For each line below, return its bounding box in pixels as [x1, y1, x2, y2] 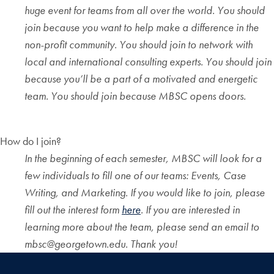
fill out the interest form [24, 202, 122, 217]
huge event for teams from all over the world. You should [24, 3, 265, 18]
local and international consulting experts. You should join [24, 54, 272, 69]
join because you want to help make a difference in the [24, 20, 259, 35]
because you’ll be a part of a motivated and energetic [24, 72, 257, 86]
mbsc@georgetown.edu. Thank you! [24, 237, 177, 251]
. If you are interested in [141, 202, 240, 217]
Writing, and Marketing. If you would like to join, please [24, 185, 265, 200]
